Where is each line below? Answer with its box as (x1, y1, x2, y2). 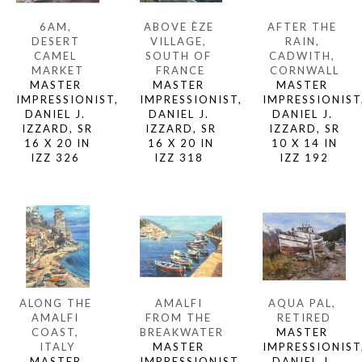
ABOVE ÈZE (143, 19, 214, 33)
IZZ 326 (31, 150, 85, 164)
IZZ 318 (154, 150, 208, 164)
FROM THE (145, 311, 213, 325)
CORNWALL (269, 63, 339, 77)
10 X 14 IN (271, 136, 338, 149)
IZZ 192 (280, 150, 330, 164)
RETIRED (277, 311, 332, 325)
